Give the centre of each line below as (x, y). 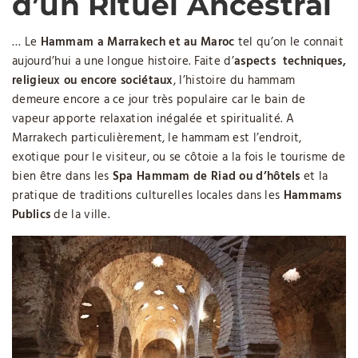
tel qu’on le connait (289, 42)
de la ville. (80, 215)
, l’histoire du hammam (234, 81)
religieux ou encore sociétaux (93, 81)
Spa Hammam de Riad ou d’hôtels (206, 177)
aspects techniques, (290, 62)
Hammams (312, 196)
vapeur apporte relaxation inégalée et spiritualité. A (153, 119)
